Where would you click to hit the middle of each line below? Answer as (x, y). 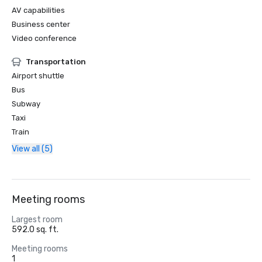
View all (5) (32, 149)
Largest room (37, 220)
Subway (26, 104)
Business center (41, 24)
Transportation (56, 62)
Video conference (44, 38)
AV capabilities (38, 10)
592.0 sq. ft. (35, 230)
